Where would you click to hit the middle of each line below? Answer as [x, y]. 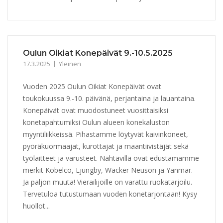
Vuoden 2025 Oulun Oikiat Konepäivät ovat [92, 87]
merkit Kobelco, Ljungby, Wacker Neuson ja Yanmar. [108, 170]
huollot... [36, 206]
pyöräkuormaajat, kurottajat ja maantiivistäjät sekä [106, 146]
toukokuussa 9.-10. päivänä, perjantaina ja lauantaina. [109, 99]
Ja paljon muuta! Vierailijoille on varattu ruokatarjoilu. [108, 182]
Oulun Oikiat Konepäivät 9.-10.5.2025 [98, 53]
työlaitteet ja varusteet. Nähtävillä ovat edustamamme [111, 158]
